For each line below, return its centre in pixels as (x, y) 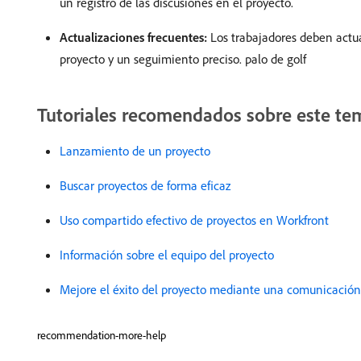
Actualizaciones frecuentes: (133, 37)
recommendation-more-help (102, 336)
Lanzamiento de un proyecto (135, 151)
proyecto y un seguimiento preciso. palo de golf (183, 59)
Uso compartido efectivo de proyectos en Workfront (194, 220)
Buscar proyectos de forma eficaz (145, 186)
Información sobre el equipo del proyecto (167, 255)
